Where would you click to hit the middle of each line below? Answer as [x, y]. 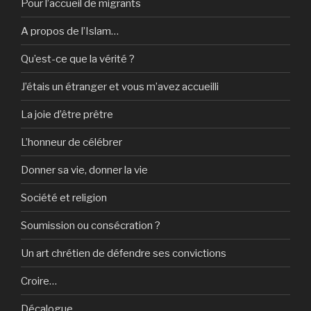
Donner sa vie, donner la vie [84, 170]
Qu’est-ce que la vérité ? [78, 59]
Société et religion [64, 197]
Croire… [39, 281]
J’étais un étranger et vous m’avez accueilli [120, 86]
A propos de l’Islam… [70, 31]
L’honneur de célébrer [72, 142]
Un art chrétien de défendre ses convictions [124, 253]
